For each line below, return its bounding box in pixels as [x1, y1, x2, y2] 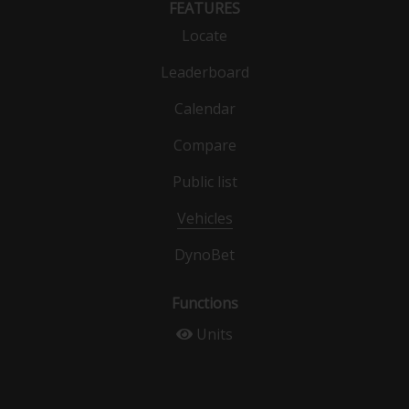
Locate [182, 25, 227, 46]
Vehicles [176, 207, 233, 228]
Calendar [173, 98, 236, 119]
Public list [172, 171, 237, 192]
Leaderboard [160, 61, 249, 82]
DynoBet [174, 244, 235, 265]
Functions [171, 292, 238, 313]
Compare [173, 134, 236, 155]
